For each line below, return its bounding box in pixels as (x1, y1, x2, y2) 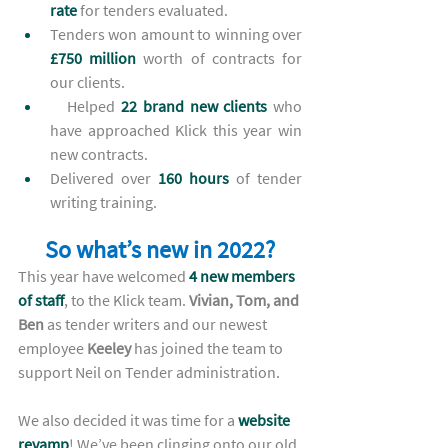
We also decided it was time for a (18, 410, 238, 430)
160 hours (158, 168, 229, 188)
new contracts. (50, 144, 151, 164)
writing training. (50, 192, 163, 212)
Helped (67, 96, 116, 116)
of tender (229, 168, 302, 188)
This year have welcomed (18, 266, 189, 286)
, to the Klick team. (64, 290, 189, 310)
